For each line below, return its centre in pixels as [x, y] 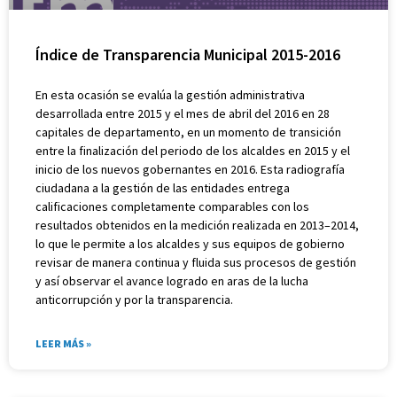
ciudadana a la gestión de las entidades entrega [163, 187]
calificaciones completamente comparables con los [172, 206]
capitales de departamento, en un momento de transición [188, 132]
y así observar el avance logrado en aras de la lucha [172, 280]
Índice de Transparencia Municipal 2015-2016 [188, 54]
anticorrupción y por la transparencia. [134, 299]
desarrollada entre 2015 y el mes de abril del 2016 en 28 [183, 113]
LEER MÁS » [63, 343]
